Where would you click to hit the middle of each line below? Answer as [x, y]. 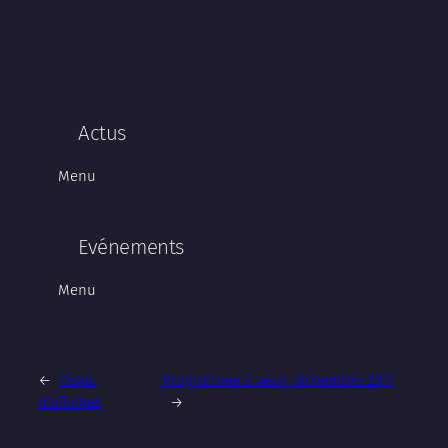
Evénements [131, 247]
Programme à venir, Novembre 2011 [277, 380]
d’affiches [70, 402]
